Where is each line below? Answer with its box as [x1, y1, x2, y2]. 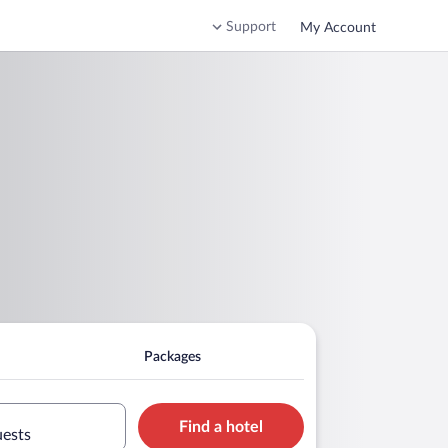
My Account [300, 20, 376, 35]
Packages [143, 349, 201, 364]
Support [226, 20, 276, 34]
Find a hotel [179, 418, 263, 435]
